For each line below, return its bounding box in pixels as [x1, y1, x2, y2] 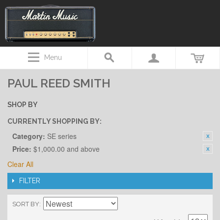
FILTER [19, 177, 40, 185]
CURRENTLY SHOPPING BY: [7, 117, 102, 125]
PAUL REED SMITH [7, 76, 110, 90]
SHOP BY [7, 101, 37, 109]
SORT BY [12, 200, 39, 208]
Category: [12, 131, 45, 141]
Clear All [7, 159, 33, 169]
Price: [12, 144, 31, 154]
